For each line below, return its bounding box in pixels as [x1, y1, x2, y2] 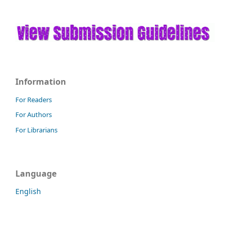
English [15, 186, 41, 197]
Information [15, 75, 66, 87]
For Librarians [15, 125, 57, 135]
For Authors [15, 110, 52, 120]
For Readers [15, 94, 52, 104]
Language [15, 168, 56, 180]
